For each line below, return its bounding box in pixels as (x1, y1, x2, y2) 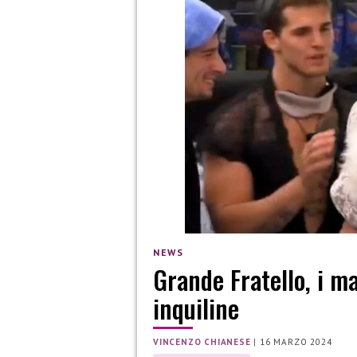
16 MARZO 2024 (260, 336, 332, 348)
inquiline (153, 289, 239, 328)
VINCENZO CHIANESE (153, 336, 251, 348)
